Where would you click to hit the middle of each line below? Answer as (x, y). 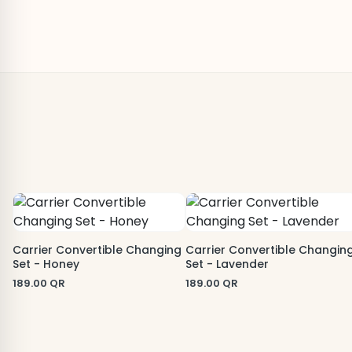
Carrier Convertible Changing (97, 250)
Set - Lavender (227, 264)
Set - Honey (46, 264)
